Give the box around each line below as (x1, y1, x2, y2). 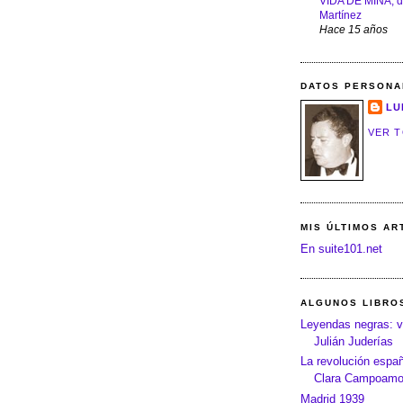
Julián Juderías (314, 335, 393, 349)
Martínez (319, 8, 362, 22)
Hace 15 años (319, 22, 388, 35)
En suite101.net (300, 242, 382, 256)
